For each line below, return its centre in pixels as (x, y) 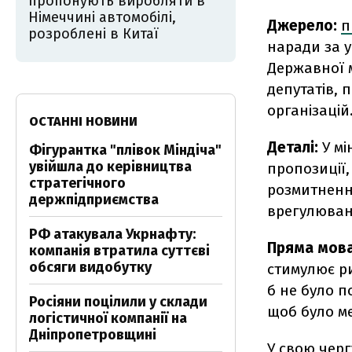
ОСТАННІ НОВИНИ (83, 121)
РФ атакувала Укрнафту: (112, 234)
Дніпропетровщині (93, 335)
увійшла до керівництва (110, 167)
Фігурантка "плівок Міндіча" (125, 150)
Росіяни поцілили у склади (118, 302)
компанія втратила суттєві (119, 251)
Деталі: (293, 147)
